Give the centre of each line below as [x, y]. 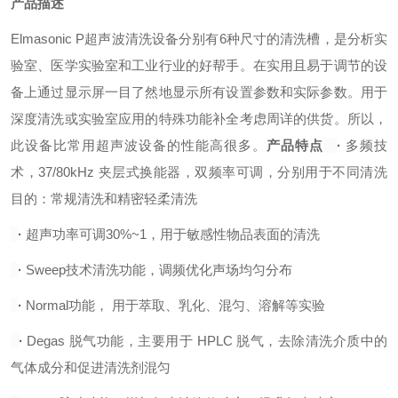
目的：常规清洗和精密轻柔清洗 [104, 199]
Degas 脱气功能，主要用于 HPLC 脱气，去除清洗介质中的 [207, 341]
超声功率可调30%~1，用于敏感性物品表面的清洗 [173, 234]
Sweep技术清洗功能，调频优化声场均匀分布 [159, 270]
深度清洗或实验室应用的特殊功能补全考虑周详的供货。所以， [199, 119]
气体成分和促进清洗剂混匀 [91, 367]
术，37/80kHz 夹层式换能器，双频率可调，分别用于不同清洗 [199, 172]
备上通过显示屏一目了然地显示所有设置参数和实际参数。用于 [199, 92]
